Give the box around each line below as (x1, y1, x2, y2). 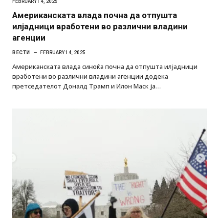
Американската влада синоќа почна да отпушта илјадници (12, 62, 197, 71)
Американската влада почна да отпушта (12, 10, 177, 20)
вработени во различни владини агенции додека (12, 72, 168, 81)
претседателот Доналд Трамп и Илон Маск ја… (12, 82, 161, 90)
